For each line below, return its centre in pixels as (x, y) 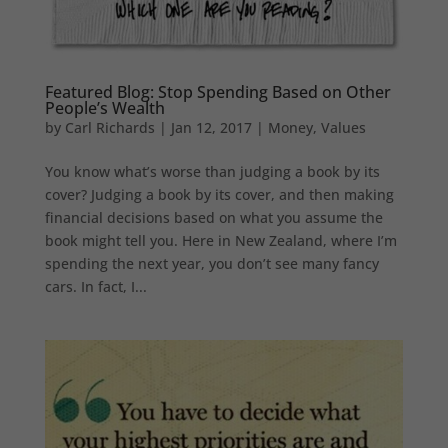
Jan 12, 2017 (211, 127)
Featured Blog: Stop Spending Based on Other (217, 91)
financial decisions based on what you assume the (213, 217)
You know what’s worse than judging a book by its (212, 171)
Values (343, 127)
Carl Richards (109, 127)
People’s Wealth (104, 107)
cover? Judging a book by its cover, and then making (219, 194)
